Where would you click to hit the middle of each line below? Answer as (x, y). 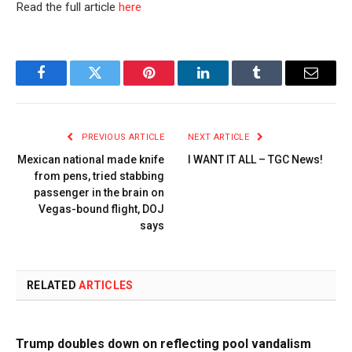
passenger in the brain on (99, 192)
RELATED (53, 285)
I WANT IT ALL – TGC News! (255, 159)
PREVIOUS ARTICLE (121, 137)
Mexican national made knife (91, 159)
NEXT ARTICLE (220, 137)
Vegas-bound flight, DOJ (101, 209)
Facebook (67, 84)
